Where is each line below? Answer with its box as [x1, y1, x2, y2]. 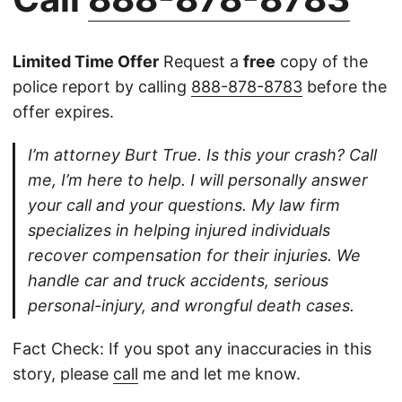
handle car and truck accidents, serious [28, 271, 328, 291]
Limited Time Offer [13, 52, 159, 72]
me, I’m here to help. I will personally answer [28, 170, 368, 190]
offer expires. [13, 102, 114, 122]
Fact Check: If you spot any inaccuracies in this [13, 339, 371, 359]
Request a [159, 52, 243, 72]
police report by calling [13, 77, 191, 97]
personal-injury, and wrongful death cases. [28, 296, 354, 316]
